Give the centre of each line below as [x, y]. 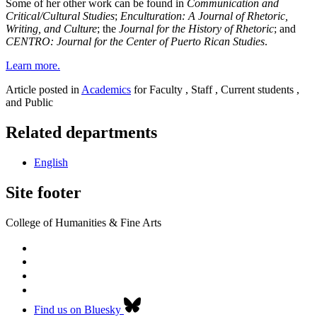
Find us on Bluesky [77, 309]
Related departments [81, 132]
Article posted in [44, 89]
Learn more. [33, 65]
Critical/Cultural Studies [60, 16]
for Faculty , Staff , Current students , [215, 89]
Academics [106, 89]
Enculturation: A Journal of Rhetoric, [204, 16]
